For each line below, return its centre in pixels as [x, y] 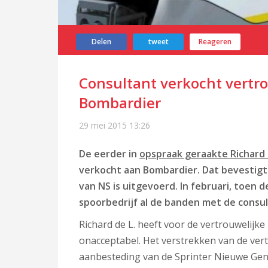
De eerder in [109, 154]
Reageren [215, 42]
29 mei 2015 [103, 125]
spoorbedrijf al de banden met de [159, 202]
